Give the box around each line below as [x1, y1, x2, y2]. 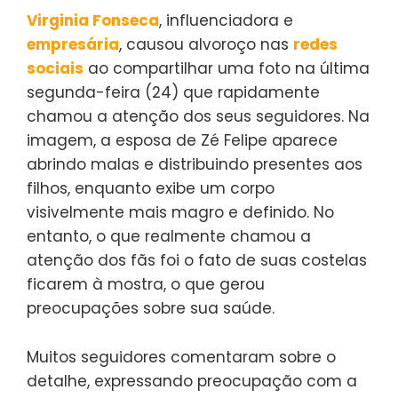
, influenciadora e [159, 10, 293, 32]
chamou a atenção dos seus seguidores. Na [27, 106, 370, 128]
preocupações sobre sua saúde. [27, 298, 275, 320]
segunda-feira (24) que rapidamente [27, 82, 320, 104]
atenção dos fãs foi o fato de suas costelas [27, 250, 367, 272]
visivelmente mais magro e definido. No [27, 202, 334, 224]
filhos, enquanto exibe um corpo [27, 178, 275, 200]
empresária [27, 34, 119, 56]
